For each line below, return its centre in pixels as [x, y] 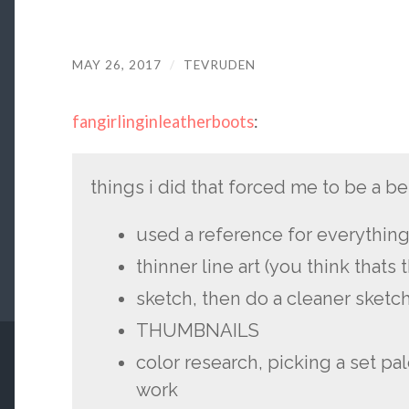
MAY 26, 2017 [116, 64]
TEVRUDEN [219, 64]
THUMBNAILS [197, 330]
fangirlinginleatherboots [163, 122]
